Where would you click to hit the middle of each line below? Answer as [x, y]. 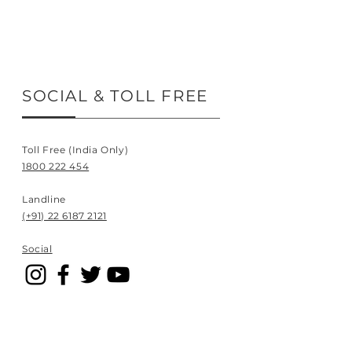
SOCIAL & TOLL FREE [115, 96]
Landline [44, 199]
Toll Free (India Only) [75, 150]
